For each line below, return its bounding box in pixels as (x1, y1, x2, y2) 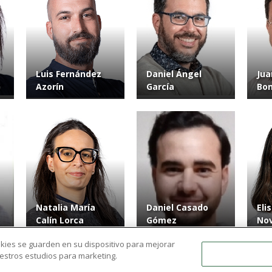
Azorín (36, 81, 64, 93)
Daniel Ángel (146, 68, 202, 80)
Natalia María (36, 202, 95, 214)
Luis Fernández (36, 68, 101, 80)
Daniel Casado (146, 202, 208, 214)
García (146, 81, 174, 93)
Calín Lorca (36, 214, 84, 226)
